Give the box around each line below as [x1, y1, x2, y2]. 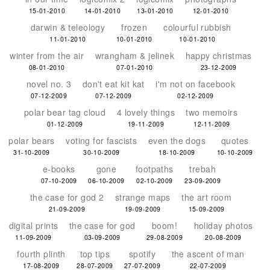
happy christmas [185, 49, 252, 61]
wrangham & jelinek [95, 49, 175, 61]
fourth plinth [17, 248, 66, 260]
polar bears [8, 134, 55, 146]
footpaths [135, 163, 174, 175]
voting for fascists [66, 134, 137, 146]
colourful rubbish [163, 21, 231, 33]
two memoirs [186, 106, 238, 118]
